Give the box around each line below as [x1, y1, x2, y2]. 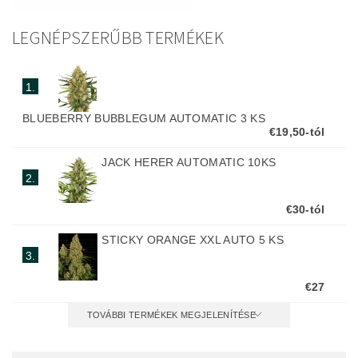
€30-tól [285, 203, 325, 216]
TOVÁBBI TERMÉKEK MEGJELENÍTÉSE [86, 310, 257, 320]
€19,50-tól [268, 125, 325, 138]
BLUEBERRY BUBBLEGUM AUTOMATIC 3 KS [22, 112, 266, 125]
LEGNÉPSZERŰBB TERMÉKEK [12, 26, 225, 51]
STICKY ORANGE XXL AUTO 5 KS [101, 233, 284, 246]
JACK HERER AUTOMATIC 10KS [101, 156, 276, 169]
